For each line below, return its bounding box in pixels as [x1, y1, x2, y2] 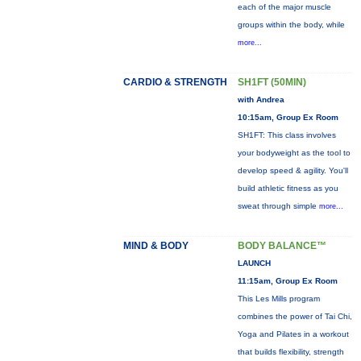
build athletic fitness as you [237, 184, 338, 193]
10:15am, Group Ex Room [237, 113, 338, 122]
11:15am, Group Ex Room [237, 276, 338, 285]
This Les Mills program [237, 294, 320, 303]
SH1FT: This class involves [237, 131, 336, 139]
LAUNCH [237, 259, 271, 268]
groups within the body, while [237, 20, 345, 29]
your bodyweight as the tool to [237, 148, 351, 157]
